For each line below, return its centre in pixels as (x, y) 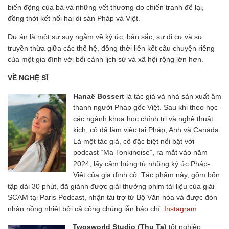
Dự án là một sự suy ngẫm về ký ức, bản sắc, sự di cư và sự (105, 37)
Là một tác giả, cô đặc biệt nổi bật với (134, 141)
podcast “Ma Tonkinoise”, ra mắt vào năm (140, 152)
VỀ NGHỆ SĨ (28, 77)
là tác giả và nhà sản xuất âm (173, 96)
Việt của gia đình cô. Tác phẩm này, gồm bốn (146, 175)
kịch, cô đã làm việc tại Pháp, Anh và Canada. (147, 130)
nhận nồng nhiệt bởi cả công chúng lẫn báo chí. (86, 208)
